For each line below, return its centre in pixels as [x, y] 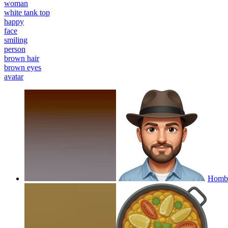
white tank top [27, 12]
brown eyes [23, 67]
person [15, 49]
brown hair [22, 58]
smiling [16, 40]
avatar [14, 76]
